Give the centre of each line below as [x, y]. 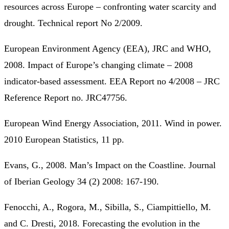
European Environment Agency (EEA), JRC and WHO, [108, 48]
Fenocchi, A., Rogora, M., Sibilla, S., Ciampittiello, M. [108, 207]
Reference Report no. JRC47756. [66, 97]
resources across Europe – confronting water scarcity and [110, 6]
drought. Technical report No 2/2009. [73, 23]
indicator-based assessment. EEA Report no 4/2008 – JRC [112, 81]
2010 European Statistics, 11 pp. [64, 139]
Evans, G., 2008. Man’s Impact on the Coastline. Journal [110, 165]
